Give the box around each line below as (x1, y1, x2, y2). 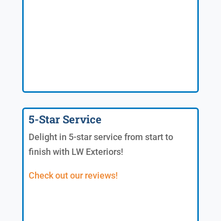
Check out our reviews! (28, 170, 118, 181)
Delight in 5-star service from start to (28, 131, 173, 142)
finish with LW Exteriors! (28, 146, 123, 157)
